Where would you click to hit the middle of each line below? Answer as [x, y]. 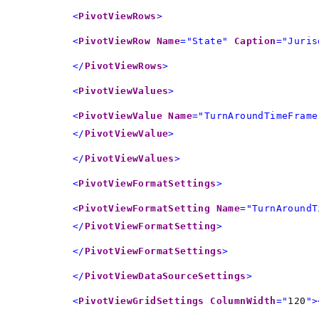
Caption [255, 41]
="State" [204, 41]
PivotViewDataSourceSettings [165, 276]
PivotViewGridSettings [141, 300]
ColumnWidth [243, 300]
